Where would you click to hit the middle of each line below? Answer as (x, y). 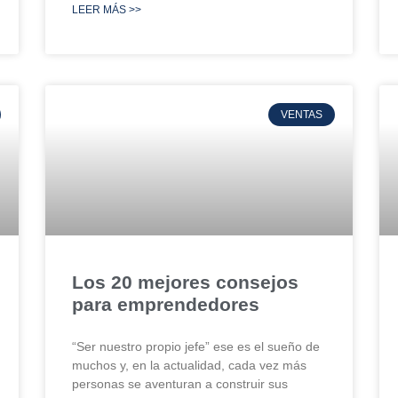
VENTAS (301, 114)
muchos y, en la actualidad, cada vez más (189, 365)
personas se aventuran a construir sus (179, 383)
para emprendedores (165, 304)
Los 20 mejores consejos (185, 282)
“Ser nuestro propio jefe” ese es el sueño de (195, 346)
